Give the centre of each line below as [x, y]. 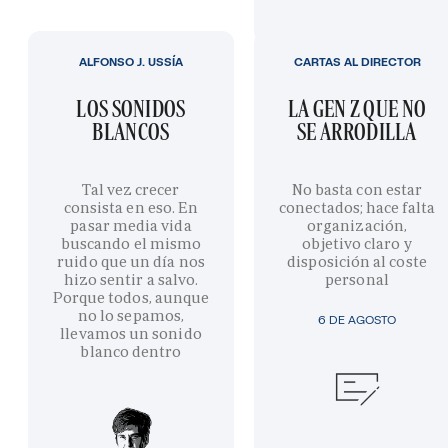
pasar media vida [131, 225]
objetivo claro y [357, 243]
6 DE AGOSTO [357, 319]
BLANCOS [131, 131]
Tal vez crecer [131, 189]
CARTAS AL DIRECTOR [357, 61]
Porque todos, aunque [131, 297]
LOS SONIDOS [131, 108]
